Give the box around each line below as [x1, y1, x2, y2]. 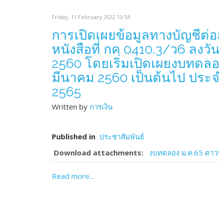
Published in [52, 131, 95, 141]
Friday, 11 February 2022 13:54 [52, 13, 130, 21]
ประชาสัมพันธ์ [99, 131, 144, 141]
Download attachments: [54, 148, 143, 157]
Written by [52, 102, 89, 111]
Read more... [52, 171, 94, 181]
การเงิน [89, 102, 112, 111]
